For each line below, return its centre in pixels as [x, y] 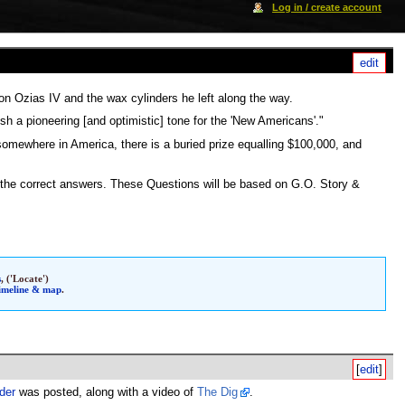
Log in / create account [327, 7]
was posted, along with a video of [106, 393]
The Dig [217, 393]
